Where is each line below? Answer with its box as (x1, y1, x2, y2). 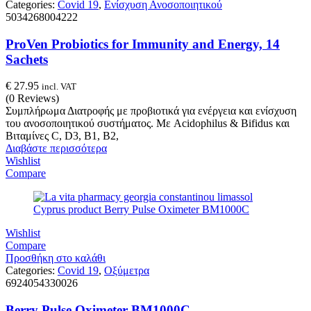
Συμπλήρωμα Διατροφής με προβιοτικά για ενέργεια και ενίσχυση (6, 105, 296, 117)
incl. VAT (42, 81, 76, 92)
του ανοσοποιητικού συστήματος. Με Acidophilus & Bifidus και (6, 117, 289, 130)
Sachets (6, 51, 48, 67)
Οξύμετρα (104, 264, 149, 277)
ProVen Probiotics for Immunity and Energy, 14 (6, 36, 280, 51)
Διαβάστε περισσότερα (6, 142, 107, 155)
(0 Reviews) (6, 92, 59, 105)
